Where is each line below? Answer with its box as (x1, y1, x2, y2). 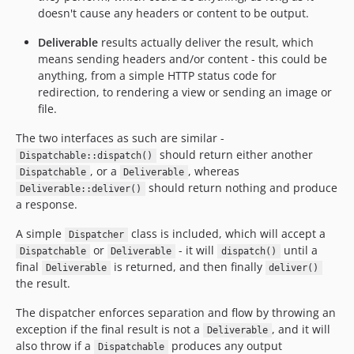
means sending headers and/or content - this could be (38, 51, 327, 66)
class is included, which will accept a (127, 226, 326, 241)
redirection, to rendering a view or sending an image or (38, 85, 332, 100)
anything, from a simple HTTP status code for (38, 68, 277, 83)
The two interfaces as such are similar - (16, 130, 224, 145)
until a (280, 243, 318, 258)
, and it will (271, 322, 330, 337)
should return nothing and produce (145, 180, 337, 195)
